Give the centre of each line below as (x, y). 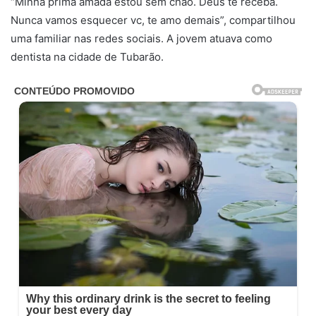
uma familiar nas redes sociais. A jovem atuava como (141, 39)
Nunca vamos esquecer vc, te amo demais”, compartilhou (153, 20)
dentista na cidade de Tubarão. (87, 57)
